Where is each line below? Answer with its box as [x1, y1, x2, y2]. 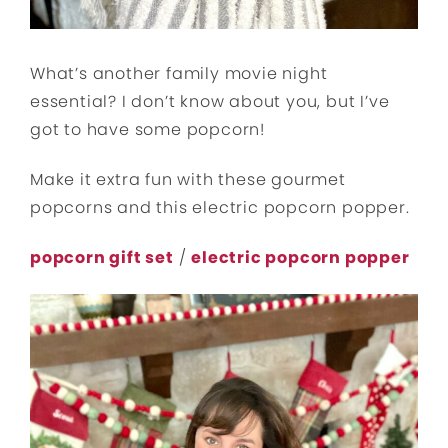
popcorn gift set [30, 245, 174, 269]
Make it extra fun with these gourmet [30, 167, 346, 191]
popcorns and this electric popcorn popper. [30, 195, 410, 219]
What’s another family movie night [30, 61, 328, 85]
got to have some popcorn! [30, 117, 266, 141]
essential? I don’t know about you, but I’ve [30, 89, 390, 113]
